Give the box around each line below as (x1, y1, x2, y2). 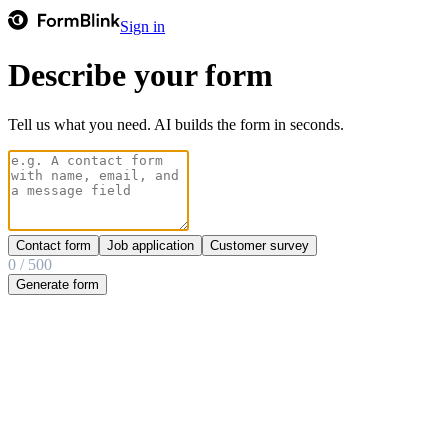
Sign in (120, 18, 166, 35)
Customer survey (210, 237, 309, 253)
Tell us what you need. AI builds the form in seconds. (8, 115, 344, 133)
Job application (107, 237, 194, 253)
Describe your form (8, 57, 273, 94)
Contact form (16, 237, 91, 253)
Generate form (16, 276, 99, 292)
